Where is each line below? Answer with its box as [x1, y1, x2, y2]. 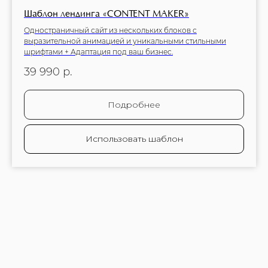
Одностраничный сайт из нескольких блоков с [24, 26, 197, 35]
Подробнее [108, 99, 160, 110]
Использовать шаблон [85, 133, 183, 144]
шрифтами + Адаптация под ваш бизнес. [24, 47, 173, 57]
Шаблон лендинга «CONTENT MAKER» [24, 8, 189, 20]
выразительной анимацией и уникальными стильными [24, 36, 226, 46]
